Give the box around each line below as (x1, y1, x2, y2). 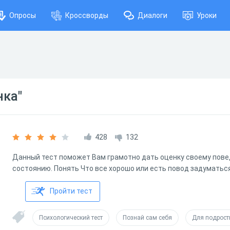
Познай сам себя (123, 214, 172, 221)
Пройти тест (50, 187, 92, 195)
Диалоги (138, 11, 167, 20)
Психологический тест (39, 214, 103, 221)
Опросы (9, 11, 36, 20)
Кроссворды (65, 11, 108, 20)
